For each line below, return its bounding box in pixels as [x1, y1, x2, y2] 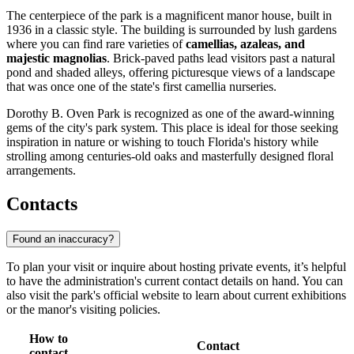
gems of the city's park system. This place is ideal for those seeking [6, 121, 338, 135]
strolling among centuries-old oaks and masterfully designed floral [6, 149, 333, 164]
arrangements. [6, 164, 76, 178]
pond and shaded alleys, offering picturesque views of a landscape [6, 66, 335, 80]
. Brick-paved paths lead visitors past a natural [107, 51, 335, 66]
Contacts [6, 194, 77, 215]
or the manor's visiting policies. [6, 302, 160, 316]
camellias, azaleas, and [186, 37, 305, 51]
